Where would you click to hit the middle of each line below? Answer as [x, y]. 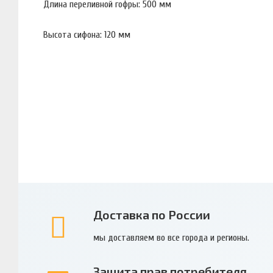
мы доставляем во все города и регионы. [171, 237]
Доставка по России [151, 215]
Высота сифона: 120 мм [87, 34]
